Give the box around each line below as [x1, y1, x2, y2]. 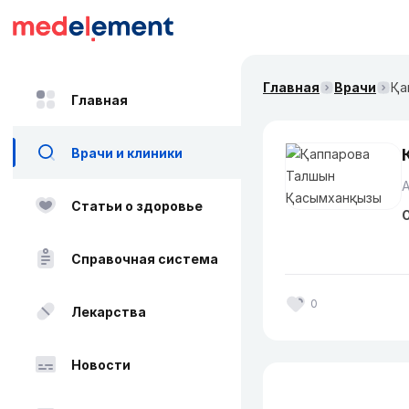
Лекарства [71, 303, 146, 320]
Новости [71, 356, 131, 372]
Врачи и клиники [71, 144, 183, 161]
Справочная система [71, 250, 218, 267]
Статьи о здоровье [71, 197, 203, 214]
